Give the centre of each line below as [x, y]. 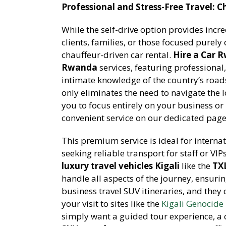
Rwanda [79, 67]
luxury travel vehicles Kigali [121, 165]
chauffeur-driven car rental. [117, 54]
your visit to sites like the [111, 203]
